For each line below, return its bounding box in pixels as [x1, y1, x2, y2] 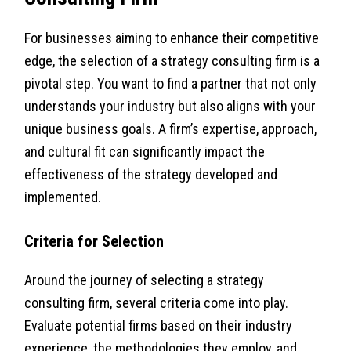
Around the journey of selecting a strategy [24, 272, 265, 289]
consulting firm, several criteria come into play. [24, 295, 289, 312]
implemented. [24, 189, 102, 206]
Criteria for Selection [24, 231, 165, 251]
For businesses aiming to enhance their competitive [24, 30, 320, 47]
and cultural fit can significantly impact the [24, 143, 266, 161]
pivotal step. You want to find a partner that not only [24, 75, 317, 92]
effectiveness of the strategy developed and [24, 166, 278, 183]
